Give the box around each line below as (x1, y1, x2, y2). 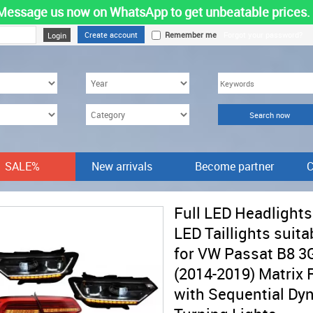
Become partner (194, 159, 274, 174)
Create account (85, 29, 138, 40)
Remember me (161, 29, 217, 40)
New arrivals (92, 159, 152, 174)
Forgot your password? (224, 29, 303, 40)
